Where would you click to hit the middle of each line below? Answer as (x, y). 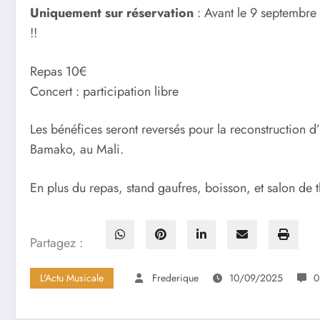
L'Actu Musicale (72, 277)
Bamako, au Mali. (77, 150)
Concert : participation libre (104, 91)
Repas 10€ (58, 71)
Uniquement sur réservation (112, 13)
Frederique (175, 277)
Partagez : (56, 242)
